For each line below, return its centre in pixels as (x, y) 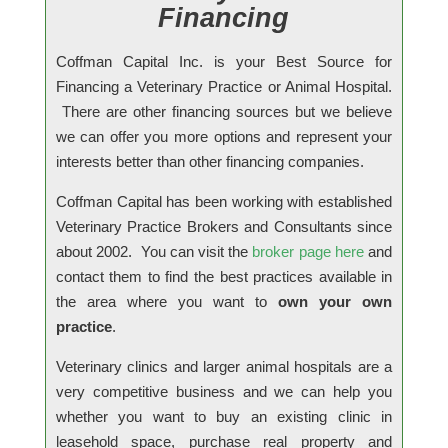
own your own (335, 301)
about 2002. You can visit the (154, 251)
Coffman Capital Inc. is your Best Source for (224, 61)
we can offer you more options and (175, 136)
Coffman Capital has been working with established (224, 201)
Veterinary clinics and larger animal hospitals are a (224, 366)
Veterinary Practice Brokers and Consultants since (224, 226)
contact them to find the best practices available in (224, 276)
